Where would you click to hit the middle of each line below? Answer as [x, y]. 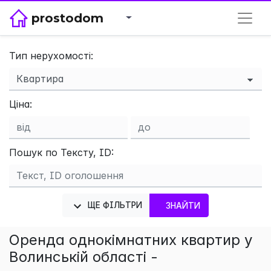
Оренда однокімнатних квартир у [131, 240]
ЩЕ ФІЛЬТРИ [114, 205]
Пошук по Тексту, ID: [61, 152]
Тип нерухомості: [51, 56]
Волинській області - [83, 257]
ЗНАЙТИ [183, 205]
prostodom [67, 18]
